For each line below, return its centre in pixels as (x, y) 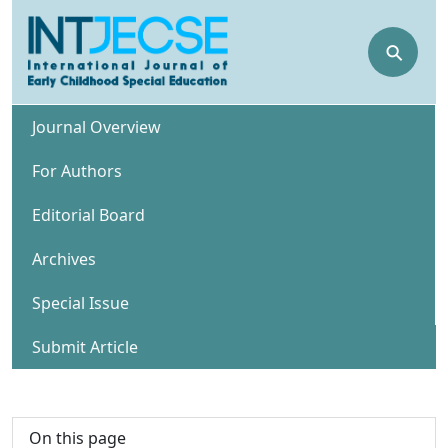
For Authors (77, 170)
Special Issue (80, 302)
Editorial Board (88, 214)
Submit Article (85, 346)
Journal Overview (96, 126)
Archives (64, 258)
